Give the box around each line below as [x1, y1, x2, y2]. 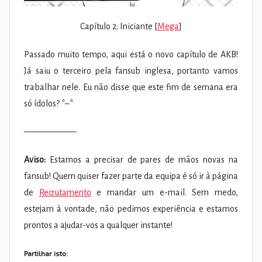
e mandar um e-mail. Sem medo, [91, 187, 239, 197]
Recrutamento [39, 187, 91, 197]
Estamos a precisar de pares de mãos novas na [46, 154, 238, 164]
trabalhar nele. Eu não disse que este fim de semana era [24, 82, 238, 92]
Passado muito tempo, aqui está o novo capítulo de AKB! [24, 49, 238, 59]
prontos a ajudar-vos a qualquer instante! [24, 220, 173, 230]
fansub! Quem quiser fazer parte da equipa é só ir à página [24, 171, 238, 181]
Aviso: [24, 154, 46, 164]
